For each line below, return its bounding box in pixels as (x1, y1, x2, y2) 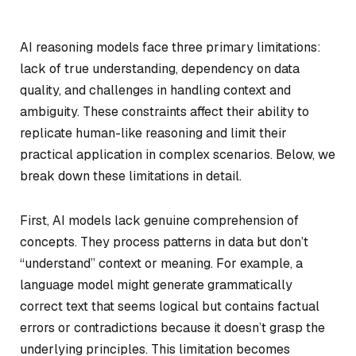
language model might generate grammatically (20, 276, 292, 293)
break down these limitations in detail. (20, 168, 242, 184)
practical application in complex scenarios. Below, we (20, 146, 335, 163)
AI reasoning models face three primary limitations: (20, 39, 321, 56)
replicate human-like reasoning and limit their (20, 125, 287, 141)
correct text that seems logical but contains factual (20, 297, 319, 315)
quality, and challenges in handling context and (20, 82, 291, 99)
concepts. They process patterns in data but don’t (20, 233, 308, 250)
